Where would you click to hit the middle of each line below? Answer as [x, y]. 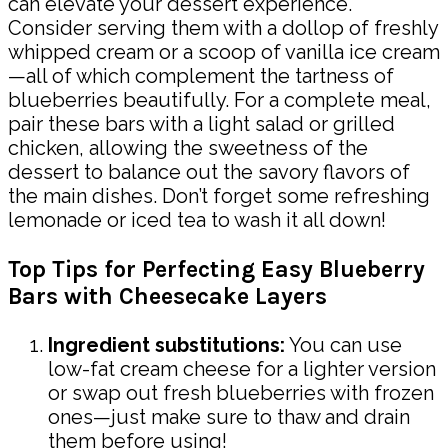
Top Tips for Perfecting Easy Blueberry [216, 269]
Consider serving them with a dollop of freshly [223, 28]
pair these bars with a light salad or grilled [201, 124]
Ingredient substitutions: [166, 345]
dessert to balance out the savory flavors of [209, 172]
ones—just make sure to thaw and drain [229, 417]
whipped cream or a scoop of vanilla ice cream [224, 52]
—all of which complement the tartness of [201, 76]
